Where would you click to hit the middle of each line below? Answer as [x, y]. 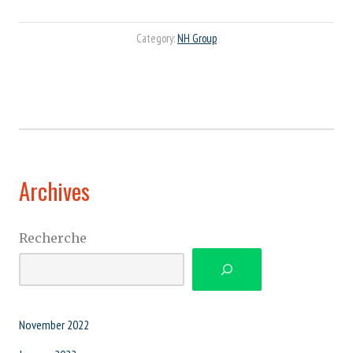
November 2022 [54, 324]
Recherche [53, 238]
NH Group [197, 38]
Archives [54, 190]
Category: [157, 38]
